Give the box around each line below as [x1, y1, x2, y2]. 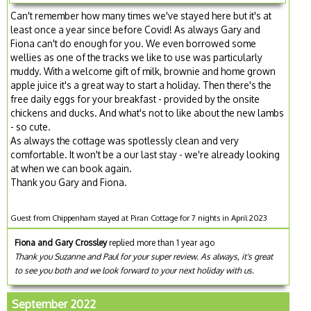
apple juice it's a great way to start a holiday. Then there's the [10, 78, 272, 91]
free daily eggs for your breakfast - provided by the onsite [10, 92, 260, 105]
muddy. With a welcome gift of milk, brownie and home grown [10, 65, 276, 77]
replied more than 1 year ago [107, 237, 215, 248]
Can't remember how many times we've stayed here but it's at [10, 9, 272, 22]
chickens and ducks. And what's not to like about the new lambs [10, 106, 285, 119]
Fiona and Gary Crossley [15, 237, 108, 248]
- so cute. [10, 120, 51, 133]
